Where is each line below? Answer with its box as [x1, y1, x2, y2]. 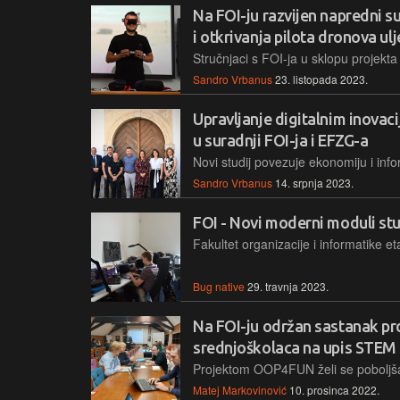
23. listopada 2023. [275, 71, 368, 87]
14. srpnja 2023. [275, 174, 354, 190]
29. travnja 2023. [247, 278, 329, 294]
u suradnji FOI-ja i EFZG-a [193, 130, 369, 149]
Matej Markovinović [193, 381, 287, 397]
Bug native [193, 278, 245, 294]
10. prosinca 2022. [289, 381, 379, 397]
